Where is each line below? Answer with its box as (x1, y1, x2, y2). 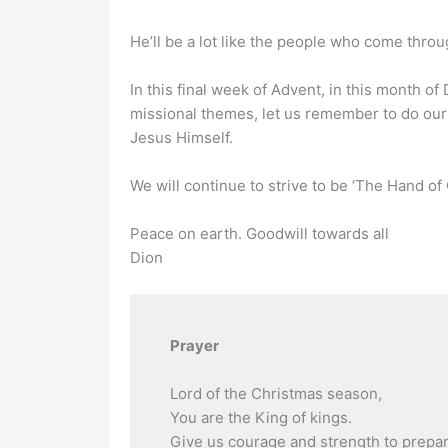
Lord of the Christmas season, (169, 384, 382, 404)
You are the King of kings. (169, 408, 352, 428)
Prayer (169, 336, 219, 356)
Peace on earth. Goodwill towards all (129, 224, 389, 244)
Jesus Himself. (129, 128, 233, 148)
